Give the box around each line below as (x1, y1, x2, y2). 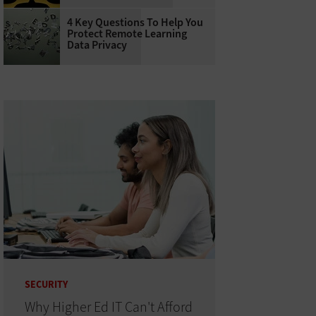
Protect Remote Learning (66, 26, 187, 42)
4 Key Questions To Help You (66, 15, 203, 30)
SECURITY (24, 278, 68, 292)
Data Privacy (66, 37, 127, 53)
